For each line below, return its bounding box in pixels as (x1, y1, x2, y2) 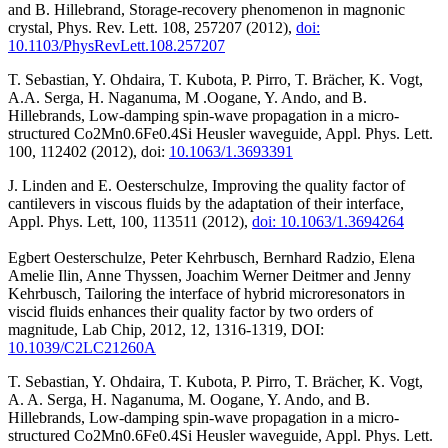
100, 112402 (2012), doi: (8, 143, 169, 161)
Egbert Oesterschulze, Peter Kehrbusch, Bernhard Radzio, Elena (8, 249, 415, 267)
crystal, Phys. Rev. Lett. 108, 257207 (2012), (8, 19, 296, 37)
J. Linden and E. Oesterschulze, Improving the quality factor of (8, 177, 405, 195)
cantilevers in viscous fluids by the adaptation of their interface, (8, 195, 404, 213)
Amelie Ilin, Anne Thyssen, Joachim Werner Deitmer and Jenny (8, 267, 411, 285)
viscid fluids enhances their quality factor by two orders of (8, 303, 373, 321)
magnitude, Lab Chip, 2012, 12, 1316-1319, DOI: (8, 321, 324, 339)
